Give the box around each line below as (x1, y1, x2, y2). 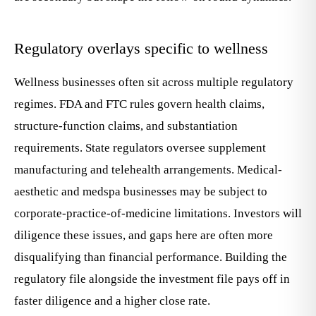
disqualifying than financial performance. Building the (14, 250, 287, 264)
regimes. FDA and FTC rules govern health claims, (14, 97, 265, 111)
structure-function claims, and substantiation (14, 119, 238, 133)
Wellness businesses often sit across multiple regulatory (14, 75, 293, 89)
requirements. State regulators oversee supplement (14, 141, 266, 154)
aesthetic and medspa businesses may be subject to (14, 185, 267, 198)
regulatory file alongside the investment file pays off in (14, 272, 290, 286)
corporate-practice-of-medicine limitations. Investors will (14, 207, 302, 220)
